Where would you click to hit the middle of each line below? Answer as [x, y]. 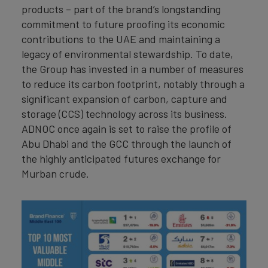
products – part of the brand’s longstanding [121, 9]
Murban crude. [55, 173]
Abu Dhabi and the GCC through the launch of [127, 144]
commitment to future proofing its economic [123, 24]
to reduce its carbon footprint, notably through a [133, 84]
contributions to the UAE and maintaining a [121, 39]
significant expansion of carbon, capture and [124, 99]
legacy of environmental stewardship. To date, [127, 54]
